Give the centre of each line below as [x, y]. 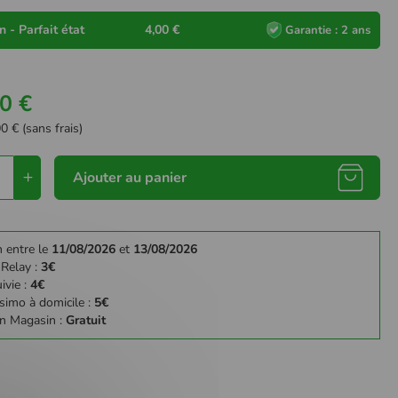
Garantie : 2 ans [328, 30]
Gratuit [86, 320]
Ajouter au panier [130, 177]
